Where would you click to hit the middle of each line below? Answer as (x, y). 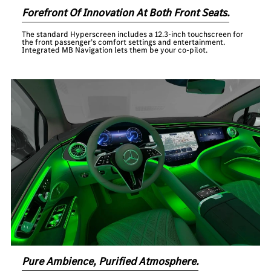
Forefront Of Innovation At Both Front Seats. (126, 12)
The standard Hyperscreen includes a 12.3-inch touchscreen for (133, 34)
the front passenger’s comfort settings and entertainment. (124, 42)
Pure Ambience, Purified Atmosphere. (110, 261)
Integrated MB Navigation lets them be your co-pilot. (115, 50)
